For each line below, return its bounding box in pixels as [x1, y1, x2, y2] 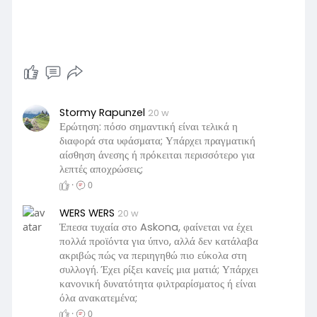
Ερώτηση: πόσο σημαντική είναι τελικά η [59, 120, 238, 134]
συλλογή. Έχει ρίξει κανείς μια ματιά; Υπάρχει [59, 263, 258, 277]
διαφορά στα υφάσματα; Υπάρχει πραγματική [59, 134, 255, 149]
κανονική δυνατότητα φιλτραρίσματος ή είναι [59, 277, 256, 292]
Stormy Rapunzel [59, 105, 148, 120]
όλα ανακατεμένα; [59, 291, 137, 306]
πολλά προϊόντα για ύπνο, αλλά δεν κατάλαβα [59, 234, 258, 249]
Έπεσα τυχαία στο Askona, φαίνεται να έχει [59, 220, 253, 235]
